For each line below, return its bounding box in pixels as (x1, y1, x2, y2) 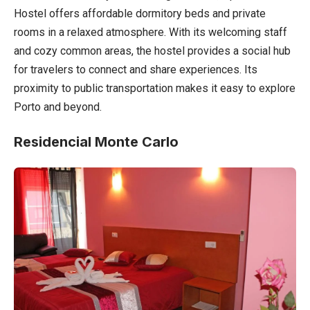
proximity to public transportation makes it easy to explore (14, 82, 295, 95)
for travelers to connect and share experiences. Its (14, 63, 257, 77)
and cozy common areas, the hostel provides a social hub (14, 44, 291, 58)
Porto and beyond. (14, 100, 102, 114)
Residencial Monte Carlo (14, 134, 179, 151)
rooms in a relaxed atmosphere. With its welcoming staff (14, 26, 287, 39)
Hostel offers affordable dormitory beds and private (14, 7, 266, 21)
